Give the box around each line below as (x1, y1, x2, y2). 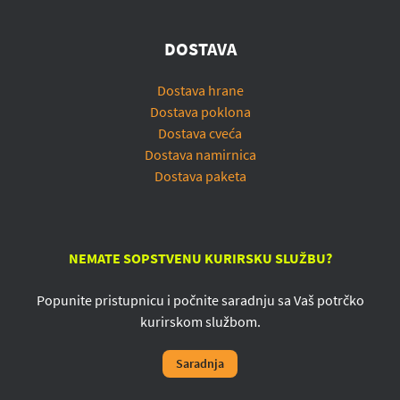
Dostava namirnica (144, 146, 256, 164)
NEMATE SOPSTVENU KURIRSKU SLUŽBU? (68, 249, 332, 268)
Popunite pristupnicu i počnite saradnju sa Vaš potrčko (36, 291, 364, 310)
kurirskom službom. (139, 312, 261, 331)
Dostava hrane (156, 81, 244, 100)
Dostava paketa (154, 167, 246, 186)
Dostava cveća (158, 124, 242, 143)
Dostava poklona (149, 103, 251, 121)
